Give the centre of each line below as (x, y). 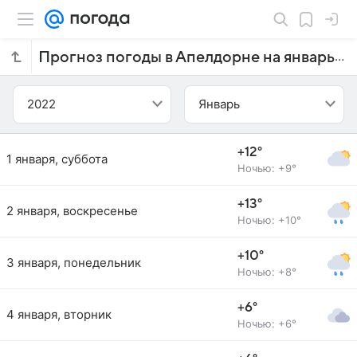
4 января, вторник (59, 314)
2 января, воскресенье (72, 211)
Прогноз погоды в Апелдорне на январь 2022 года (339, 57)
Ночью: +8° (267, 272)
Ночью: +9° (267, 168)
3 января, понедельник (74, 263)
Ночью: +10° (269, 220)
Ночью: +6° (267, 324)
